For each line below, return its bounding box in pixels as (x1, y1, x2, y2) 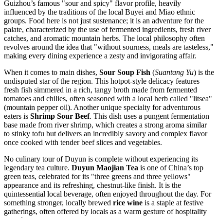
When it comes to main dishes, (4, 68, 99, 76)
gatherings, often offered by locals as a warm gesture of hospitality (4, 207, 207, 216)
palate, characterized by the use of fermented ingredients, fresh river (4, 25, 211, 34)
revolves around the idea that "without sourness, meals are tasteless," (4, 42, 214, 51)
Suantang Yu (155, 68, 194, 76)
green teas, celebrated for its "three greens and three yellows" (4, 172, 191, 181)
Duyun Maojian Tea (72, 163, 138, 172)
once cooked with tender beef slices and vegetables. (4, 138, 162, 146)
